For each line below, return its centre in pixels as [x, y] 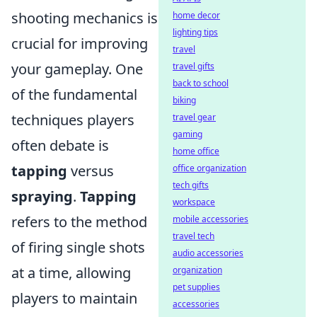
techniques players [73, 120]
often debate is [60, 145]
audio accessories [208, 253]
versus [91, 171]
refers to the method [79, 222]
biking [184, 100]
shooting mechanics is [85, 18]
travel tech [194, 236]
